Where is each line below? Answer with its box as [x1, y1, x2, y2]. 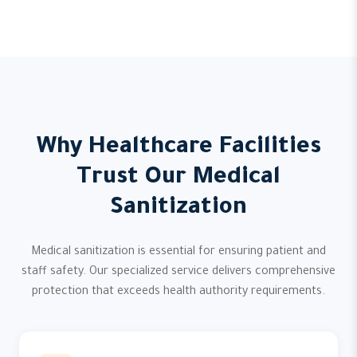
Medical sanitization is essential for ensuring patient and [31, 246, 326, 259]
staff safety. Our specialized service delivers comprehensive [22, 266, 335, 279]
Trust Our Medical [76, 166, 280, 191]
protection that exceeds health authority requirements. [32, 286, 325, 299]
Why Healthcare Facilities [36, 135, 321, 161]
